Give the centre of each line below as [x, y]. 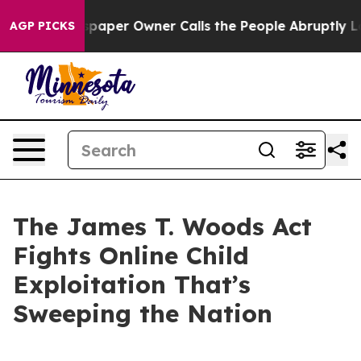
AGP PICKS [42, 26]
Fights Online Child [131, 255]
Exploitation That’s [132, 284]
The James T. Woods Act [162, 226]
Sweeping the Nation [143, 313]
